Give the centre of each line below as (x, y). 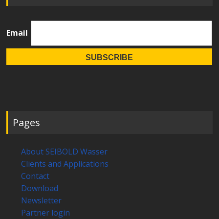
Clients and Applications (65, 164)
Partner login (46, 212)
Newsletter (42, 200)
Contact (35, 176)
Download (40, 188)
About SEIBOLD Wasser (65, 151)
